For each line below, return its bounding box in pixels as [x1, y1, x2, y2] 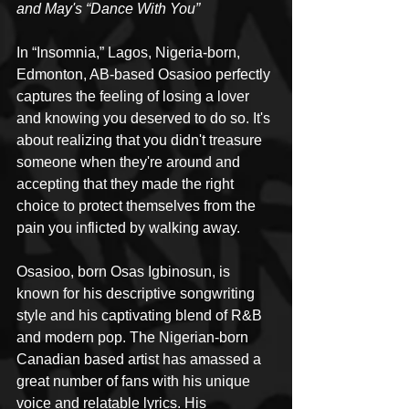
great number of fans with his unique [16, 373, 254, 390]
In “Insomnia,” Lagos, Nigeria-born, [16, 45, 244, 61]
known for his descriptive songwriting [16, 286, 258, 302]
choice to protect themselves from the [16, 198, 259, 215]
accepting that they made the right [16, 176, 237, 193]
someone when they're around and [16, 154, 244, 171]
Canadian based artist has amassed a [16, 351, 265, 368]
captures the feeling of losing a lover [16, 89, 253, 105]
